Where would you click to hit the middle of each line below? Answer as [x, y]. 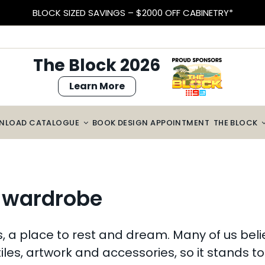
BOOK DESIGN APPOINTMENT [151, 122]
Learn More [97, 86]
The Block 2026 [97, 65]
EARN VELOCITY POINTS [132, 12]
